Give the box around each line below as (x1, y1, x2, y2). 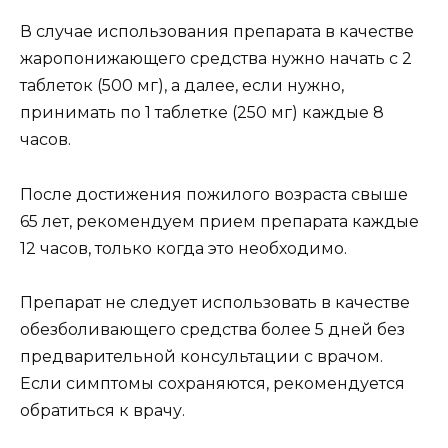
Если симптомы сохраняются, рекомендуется (20, 373, 405, 393)
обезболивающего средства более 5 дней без (20, 319, 405, 339)
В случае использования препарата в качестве (20, 22, 414, 42)
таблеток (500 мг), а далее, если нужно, (20, 76, 344, 96)
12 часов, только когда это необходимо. (20, 238, 347, 258)
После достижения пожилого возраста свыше (20, 184, 408, 204)
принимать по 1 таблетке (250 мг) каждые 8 (20, 103, 384, 123)
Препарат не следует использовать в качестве (20, 292, 410, 312)
